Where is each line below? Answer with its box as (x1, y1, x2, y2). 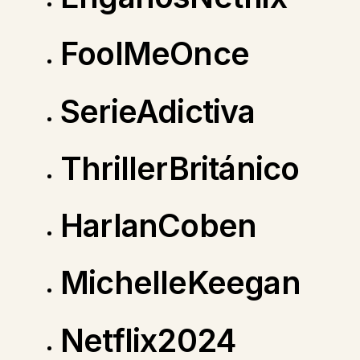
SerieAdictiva (59, 92, 256, 130)
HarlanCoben (59, 207, 257, 245)
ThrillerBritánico (59, 149, 300, 187)
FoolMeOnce (59, 35, 250, 73)
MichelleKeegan (59, 264, 301, 302)
